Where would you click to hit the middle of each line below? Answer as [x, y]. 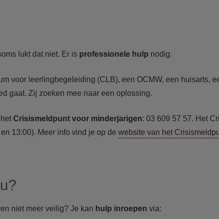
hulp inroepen [122, 208]
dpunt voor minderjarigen [95, 119]
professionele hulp [115, 54]
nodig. [161, 54]
